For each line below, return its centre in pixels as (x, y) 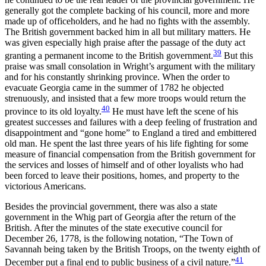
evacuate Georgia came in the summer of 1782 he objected (114, 87)
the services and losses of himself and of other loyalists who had (124, 165)
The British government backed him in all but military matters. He (128, 31)
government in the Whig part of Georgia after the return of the (120, 217)
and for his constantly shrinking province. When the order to (117, 77)
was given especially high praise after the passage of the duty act (125, 42)
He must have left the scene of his (174, 112)
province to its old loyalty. (53, 112)
